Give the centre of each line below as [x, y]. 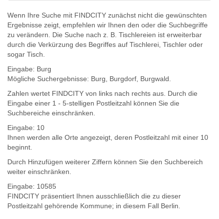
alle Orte [65, 137]
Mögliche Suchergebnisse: [49, 79]
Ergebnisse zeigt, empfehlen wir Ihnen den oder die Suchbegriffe [108, 25]
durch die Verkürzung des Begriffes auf [68, 44]
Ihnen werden [30, 137]
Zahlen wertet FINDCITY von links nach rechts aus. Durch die [102, 93]
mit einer [185, 137]
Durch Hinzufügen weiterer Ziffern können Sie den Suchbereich [105, 162]
